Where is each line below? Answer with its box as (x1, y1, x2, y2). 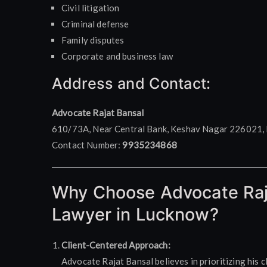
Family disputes (61, 34, 125, 45)
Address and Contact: (52, 74, 210, 92)
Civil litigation (61, 2, 120, 13)
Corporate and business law (61, 50, 173, 61)
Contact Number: (52, 139, 123, 150)
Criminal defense (61, 18, 129, 29)
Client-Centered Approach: (61, 240, 170, 250)
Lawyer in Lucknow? (52, 204, 219, 225)
